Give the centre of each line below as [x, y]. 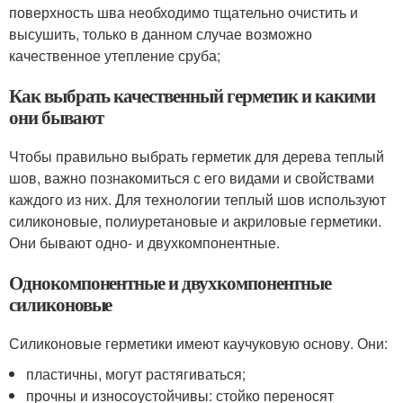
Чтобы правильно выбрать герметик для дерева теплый [197, 156]
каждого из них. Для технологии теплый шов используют [197, 199]
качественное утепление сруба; [115, 55]
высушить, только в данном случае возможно [161, 33]
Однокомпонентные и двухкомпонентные [170, 282]
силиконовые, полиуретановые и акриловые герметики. [195, 220]
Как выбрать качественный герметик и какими [192, 95]
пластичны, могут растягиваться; [136, 373]
